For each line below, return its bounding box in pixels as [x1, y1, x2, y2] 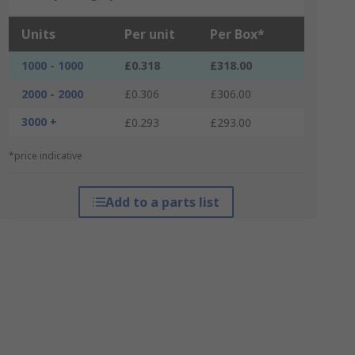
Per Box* [209, 25, 265, 43]
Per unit [124, 25, 175, 43]
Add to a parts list [105, 193, 220, 211]
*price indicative [8, 149, 82, 162]
